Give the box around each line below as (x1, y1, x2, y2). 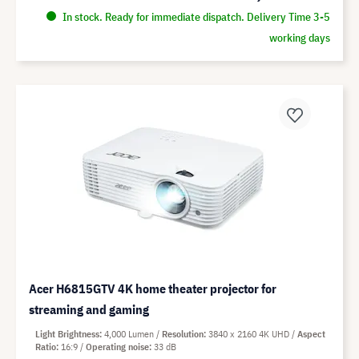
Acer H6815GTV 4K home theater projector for (29, 280, 276, 297)
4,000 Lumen (104, 328, 156, 341)
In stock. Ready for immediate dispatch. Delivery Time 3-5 (59, 10, 330, 25)
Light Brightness (35, 328, 99, 341)
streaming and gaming (29, 301, 149, 318)
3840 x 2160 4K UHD (208, 328, 292, 341)
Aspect (297, 328, 325, 341)
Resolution (162, 328, 204, 341)
